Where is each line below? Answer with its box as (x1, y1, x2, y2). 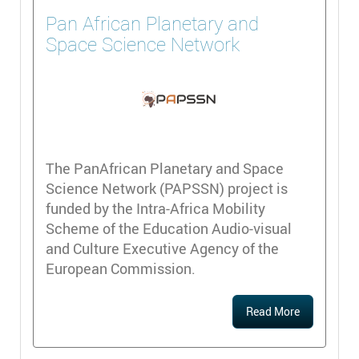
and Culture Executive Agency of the (46, 239, 279, 259)
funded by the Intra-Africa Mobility (46, 199, 265, 219)
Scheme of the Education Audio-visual (46, 219, 292, 239)
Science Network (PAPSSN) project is (46, 179, 288, 199)
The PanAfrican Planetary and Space (46, 159, 284, 179)
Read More (246, 304, 300, 320)
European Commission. (46, 259, 196, 279)
